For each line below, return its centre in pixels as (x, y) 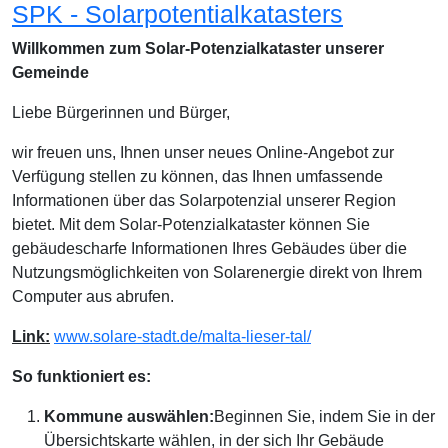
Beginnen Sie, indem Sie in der (324, 416)
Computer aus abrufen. (93, 296)
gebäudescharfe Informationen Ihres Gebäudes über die (209, 248)
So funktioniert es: (81, 376)
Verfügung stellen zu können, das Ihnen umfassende (197, 176)
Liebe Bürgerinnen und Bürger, (121, 112)
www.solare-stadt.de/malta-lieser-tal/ (182, 336)
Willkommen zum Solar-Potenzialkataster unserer (198, 48)
